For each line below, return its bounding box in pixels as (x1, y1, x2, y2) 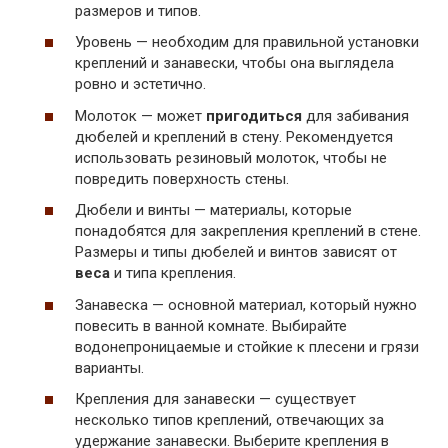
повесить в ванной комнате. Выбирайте (75, 316, 347, 335)
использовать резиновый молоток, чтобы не (75, 148, 387, 167)
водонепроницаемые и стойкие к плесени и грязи (75, 337, 419, 356)
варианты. (75, 358, 144, 377)
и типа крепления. (110, 264, 236, 283)
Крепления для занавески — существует (75, 390, 356, 409)
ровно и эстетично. (75, 75, 206, 94)
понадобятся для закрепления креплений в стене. (75, 222, 421, 241)
